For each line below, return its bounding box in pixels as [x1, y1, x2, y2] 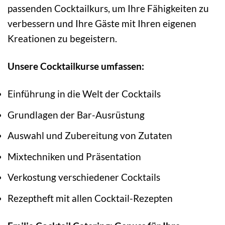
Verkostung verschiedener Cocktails [8, 171, 160, 183]
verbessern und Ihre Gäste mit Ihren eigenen [8, 18, 196, 30]
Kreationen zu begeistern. [8, 33, 117, 45]
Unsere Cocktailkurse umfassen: [8, 60, 144, 72]
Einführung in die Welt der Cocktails [8, 88, 161, 100]
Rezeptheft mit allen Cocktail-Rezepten [8, 192, 173, 204]
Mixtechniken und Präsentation [8, 150, 141, 162]
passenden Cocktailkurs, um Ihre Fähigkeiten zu [8, 3, 209, 15]
